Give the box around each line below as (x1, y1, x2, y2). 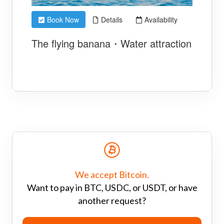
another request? (78, 194, 146, 206)
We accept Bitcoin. (75, 168, 149, 180)
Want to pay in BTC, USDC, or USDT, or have (26, 181, 197, 193)
